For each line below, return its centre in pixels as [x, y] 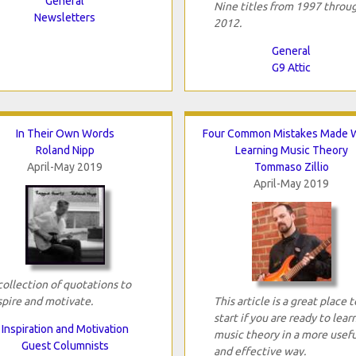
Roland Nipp [65, 150]
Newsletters [65, 17]
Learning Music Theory [291, 150]
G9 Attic [291, 67]
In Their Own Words [65, 133]
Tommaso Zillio [291, 166]
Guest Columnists [65, 345]
